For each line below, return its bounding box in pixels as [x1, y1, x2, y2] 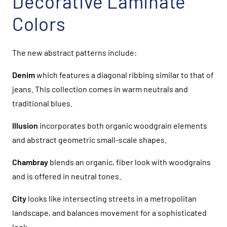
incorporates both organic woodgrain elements [38, 120, 207, 130]
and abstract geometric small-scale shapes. [12, 134, 167, 144]
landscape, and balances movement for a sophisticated [12, 207, 207, 217]
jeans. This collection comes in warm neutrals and [12, 84, 188, 94]
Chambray [12, 157, 48, 167]
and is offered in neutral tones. [12, 171, 121, 181]
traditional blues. [12, 98, 72, 108]
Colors [12, 12, 66, 34]
